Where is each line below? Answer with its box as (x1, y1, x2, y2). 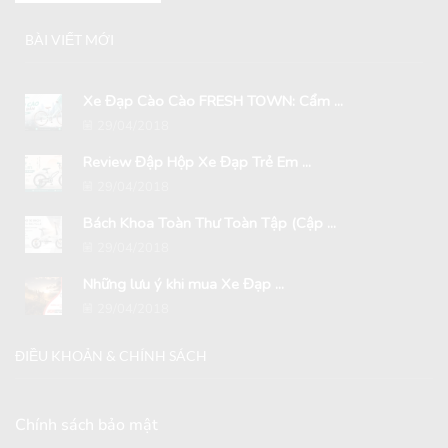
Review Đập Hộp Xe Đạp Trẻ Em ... (83, 151, 311, 172)
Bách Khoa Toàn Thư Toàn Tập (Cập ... (83, 213, 336, 234)
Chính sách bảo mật (15, 414, 158, 437)
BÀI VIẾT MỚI (25, 30, 114, 48)
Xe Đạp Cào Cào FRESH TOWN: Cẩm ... (83, 90, 343, 111)
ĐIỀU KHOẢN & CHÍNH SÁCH (15, 347, 207, 365)
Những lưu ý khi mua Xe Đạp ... (83, 274, 284, 295)
